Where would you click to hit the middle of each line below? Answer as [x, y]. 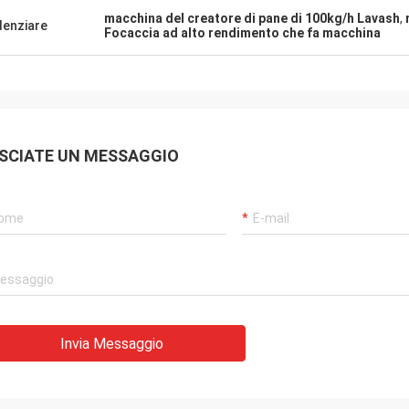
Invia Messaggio [112, 344]
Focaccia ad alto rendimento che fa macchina [242, 33]
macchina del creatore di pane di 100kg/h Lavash [252, 18]
